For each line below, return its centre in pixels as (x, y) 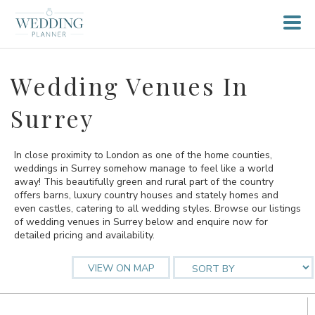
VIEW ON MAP (121, 268)
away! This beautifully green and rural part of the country (144, 182)
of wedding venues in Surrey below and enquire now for (141, 222)
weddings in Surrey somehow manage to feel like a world (144, 168)
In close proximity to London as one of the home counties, (143, 155)
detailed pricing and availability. (84, 235)
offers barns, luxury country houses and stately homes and (146, 195)
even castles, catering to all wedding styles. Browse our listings (157, 208)
